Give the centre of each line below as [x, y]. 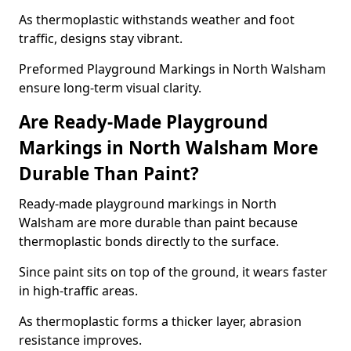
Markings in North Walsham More [168, 148]
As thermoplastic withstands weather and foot [157, 20]
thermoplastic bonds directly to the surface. [149, 241]
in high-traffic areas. [78, 291]
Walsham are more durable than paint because [158, 223]
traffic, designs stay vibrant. [101, 38]
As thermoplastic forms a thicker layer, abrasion [160, 321]
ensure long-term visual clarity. [110, 88]
